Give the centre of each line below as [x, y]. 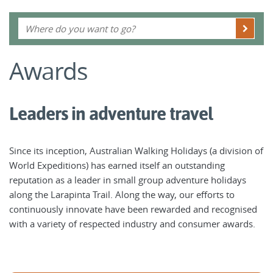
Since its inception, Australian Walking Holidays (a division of [136, 151]
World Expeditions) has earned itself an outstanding [117, 165]
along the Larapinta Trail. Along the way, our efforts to [122, 194]
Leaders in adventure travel [111, 114]
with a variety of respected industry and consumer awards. [132, 224]
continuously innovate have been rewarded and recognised [133, 209]
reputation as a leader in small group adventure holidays [128, 180]
